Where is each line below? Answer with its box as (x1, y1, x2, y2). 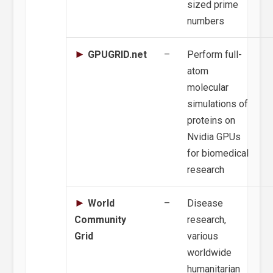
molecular (187, 82, 229, 94)
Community (74, 214, 127, 226)
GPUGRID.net (88, 49, 147, 61)
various (187, 230, 219, 243)
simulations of (187, 98, 249, 110)
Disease (187, 197, 224, 210)
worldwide (187, 247, 232, 259)
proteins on (187, 115, 236, 127)
